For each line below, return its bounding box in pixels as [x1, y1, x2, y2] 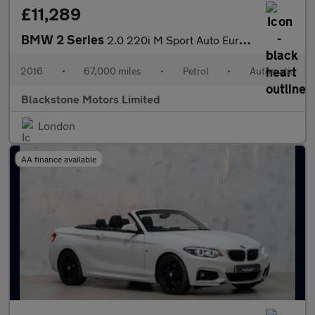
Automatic [249, 65, 295, 77]
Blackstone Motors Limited [21, 92, 160, 105]
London [38, 119, 75, 132]
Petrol [182, 65, 209, 77]
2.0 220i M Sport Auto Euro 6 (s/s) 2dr [107, 33, 239, 46]
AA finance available [21, 154, 96, 164]
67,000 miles [84, 65, 142, 77]
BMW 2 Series [21, 32, 107, 47]
